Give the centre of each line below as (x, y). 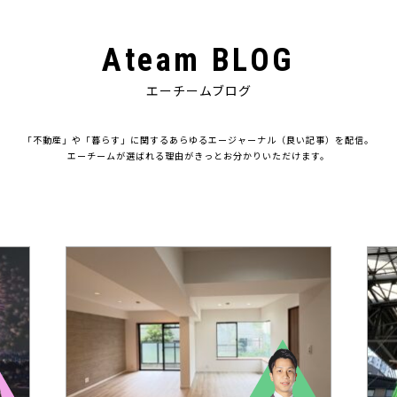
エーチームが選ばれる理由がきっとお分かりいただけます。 (198, 156)
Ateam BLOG (198, 61)
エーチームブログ (198, 91)
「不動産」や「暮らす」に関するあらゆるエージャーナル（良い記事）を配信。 (198, 140)
